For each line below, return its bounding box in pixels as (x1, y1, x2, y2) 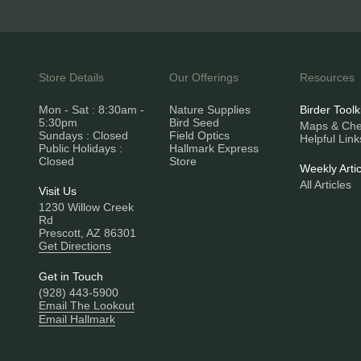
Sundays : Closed (39, 129, 128, 142)
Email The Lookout (39, 299, 135, 312)
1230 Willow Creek (39, 201, 134, 214)
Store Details (39, 71, 104, 84)
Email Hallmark (39, 313, 115, 326)
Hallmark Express (169, 142, 259, 155)
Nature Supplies (169, 103, 251, 116)
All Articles (300, 178, 351, 191)
